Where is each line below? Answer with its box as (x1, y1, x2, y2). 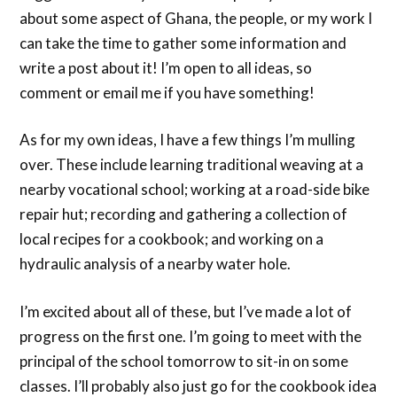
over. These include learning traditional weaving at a (19, 155, 364, 175)
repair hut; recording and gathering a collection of (19, 205, 348, 224)
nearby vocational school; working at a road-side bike (19, 180, 370, 199)
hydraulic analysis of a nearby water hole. (19, 254, 292, 274)
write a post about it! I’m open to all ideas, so (19, 58, 313, 77)
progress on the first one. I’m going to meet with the (19, 326, 362, 346)
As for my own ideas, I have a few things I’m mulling (19, 130, 356, 150)
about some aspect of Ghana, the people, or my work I (19, 8, 373, 27)
